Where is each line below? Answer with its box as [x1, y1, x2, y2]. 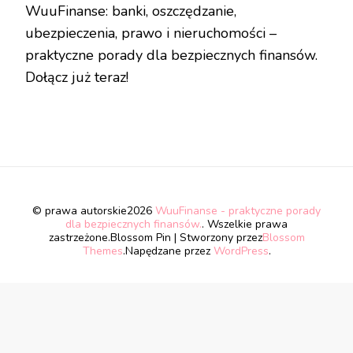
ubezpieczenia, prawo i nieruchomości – [25, 23, 277, 43]
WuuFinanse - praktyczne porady [155, 203, 321, 218]
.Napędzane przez [122, 243, 214, 258]
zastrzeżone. [48, 229, 110, 245]
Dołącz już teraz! [25, 67, 128, 87]
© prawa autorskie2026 [32, 203, 155, 218]
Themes [82, 243, 123, 258]
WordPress [213, 243, 269, 258]
